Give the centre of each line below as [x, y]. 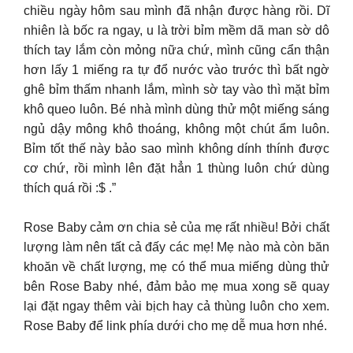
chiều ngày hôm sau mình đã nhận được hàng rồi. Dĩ [176, 10]
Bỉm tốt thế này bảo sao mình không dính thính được [176, 148]
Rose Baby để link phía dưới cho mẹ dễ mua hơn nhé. [175, 326]
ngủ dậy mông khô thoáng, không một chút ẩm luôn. [176, 128]
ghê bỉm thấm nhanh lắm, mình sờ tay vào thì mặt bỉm [176, 89]
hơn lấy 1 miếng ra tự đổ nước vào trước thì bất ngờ [176, 69]
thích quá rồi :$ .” [70, 188]
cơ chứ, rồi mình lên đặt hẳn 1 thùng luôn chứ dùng [176, 168]
